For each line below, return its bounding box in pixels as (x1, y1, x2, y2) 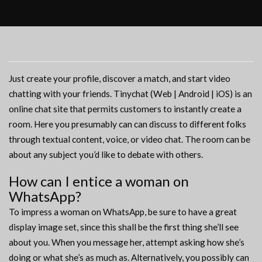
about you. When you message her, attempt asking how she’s (9, 237, 244, 248)
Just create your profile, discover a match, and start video (9, 73, 230, 84)
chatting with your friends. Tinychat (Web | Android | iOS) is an (9, 88, 252, 99)
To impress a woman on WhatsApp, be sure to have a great (9, 206, 237, 218)
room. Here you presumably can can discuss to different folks (9, 119, 246, 130)
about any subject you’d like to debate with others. (9, 149, 203, 160)
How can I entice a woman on (9, 173, 189, 190)
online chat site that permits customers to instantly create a (9, 104, 242, 115)
